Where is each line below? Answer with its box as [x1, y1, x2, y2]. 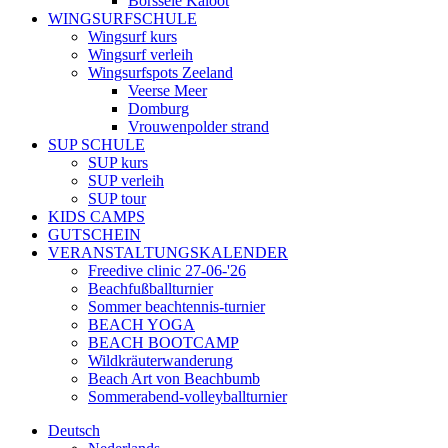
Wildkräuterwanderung [88, 352, 233, 369]
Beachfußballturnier [88, 280, 213, 297]
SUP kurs [88, 154, 148, 171]
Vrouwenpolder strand [128, 118, 269, 135]
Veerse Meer [128, 82, 207, 99]
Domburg [128, 100, 189, 117]
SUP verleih [88, 172, 164, 189]
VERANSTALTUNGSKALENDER [48, 244, 288, 261]
